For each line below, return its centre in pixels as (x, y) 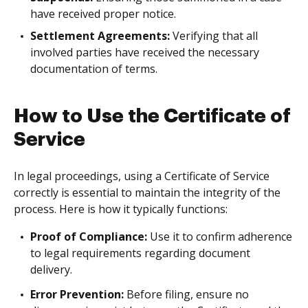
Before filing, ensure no (186, 294)
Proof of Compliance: (89, 236)
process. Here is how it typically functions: (121, 209)
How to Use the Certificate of (152, 116)
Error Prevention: (77, 294)
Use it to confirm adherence (220, 236)
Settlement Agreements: (100, 36)
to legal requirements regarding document (140, 253)
